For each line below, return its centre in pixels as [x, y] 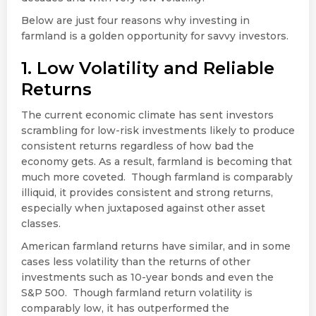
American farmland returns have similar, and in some [156, 246]
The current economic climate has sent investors [147, 115]
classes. [41, 223]
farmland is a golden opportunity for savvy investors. [155, 36]
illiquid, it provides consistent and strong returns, [147, 192]
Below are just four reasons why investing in [135, 20]
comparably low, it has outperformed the [125, 308]
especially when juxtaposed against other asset [143, 208]
